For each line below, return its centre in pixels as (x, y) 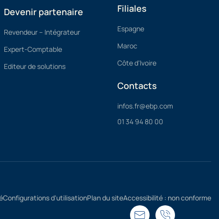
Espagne (131, 29)
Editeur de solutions (35, 66)
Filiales (132, 8)
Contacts (137, 86)
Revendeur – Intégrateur (42, 32)
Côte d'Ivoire (137, 63)
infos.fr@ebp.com (145, 106)
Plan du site (105, 197)
